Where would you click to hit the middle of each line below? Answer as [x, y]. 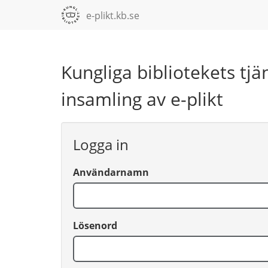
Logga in [101, 144]
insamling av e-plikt [142, 99]
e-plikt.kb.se [113, 15]
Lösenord [95, 226]
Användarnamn [111, 172]
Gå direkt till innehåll [116, 16]
